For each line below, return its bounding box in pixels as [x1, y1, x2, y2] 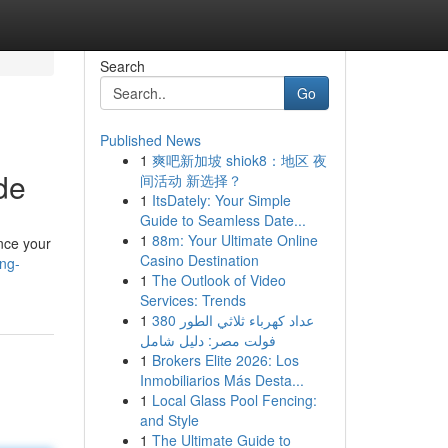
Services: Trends [139, 290, 246, 310]
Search [99, 56, 145, 76]
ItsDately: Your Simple [151, 190, 291, 210]
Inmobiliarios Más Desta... [139, 370, 304, 390]
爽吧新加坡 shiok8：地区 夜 [151, 150, 327, 170]
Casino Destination [139, 250, 259, 270]
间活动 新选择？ [139, 170, 242, 190]
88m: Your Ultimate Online [151, 230, 318, 250]
